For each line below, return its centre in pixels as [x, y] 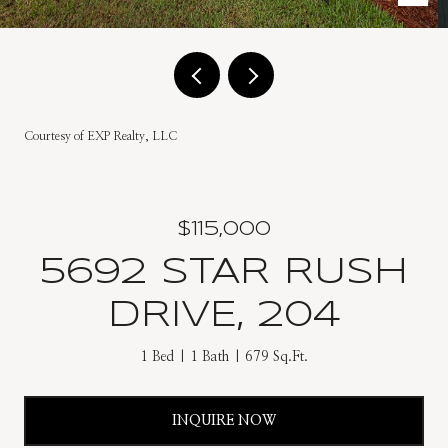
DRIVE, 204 [224, 316]
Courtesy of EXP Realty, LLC [100, 136]
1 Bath [209, 357]
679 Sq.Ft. [276, 357]
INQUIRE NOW [224, 420]
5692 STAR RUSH [224, 273]
